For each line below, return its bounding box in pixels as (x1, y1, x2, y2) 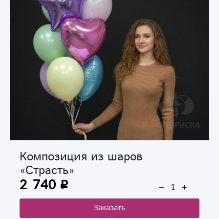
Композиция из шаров (20, 148, 142, 165)
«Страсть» (20, 162, 74, 179)
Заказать (93, 202, 126, 214)
